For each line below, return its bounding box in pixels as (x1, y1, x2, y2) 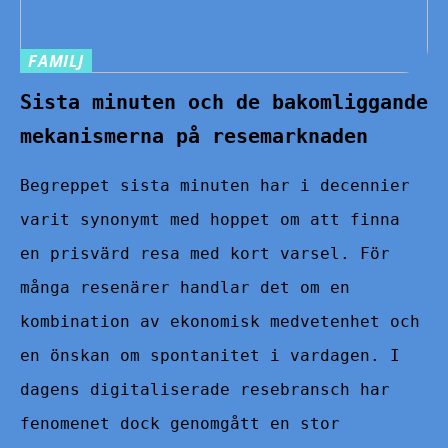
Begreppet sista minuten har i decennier (20, 175, 410, 195)
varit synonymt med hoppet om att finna (20, 209, 400, 229)
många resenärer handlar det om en (20, 277, 350, 297)
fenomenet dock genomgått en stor (20, 413, 340, 433)
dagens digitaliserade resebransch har (20, 379, 390, 399)
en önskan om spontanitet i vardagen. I (20, 345, 400, 365)
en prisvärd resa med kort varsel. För (20, 243, 390, 263)
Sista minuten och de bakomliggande (20, 89, 428, 114)
